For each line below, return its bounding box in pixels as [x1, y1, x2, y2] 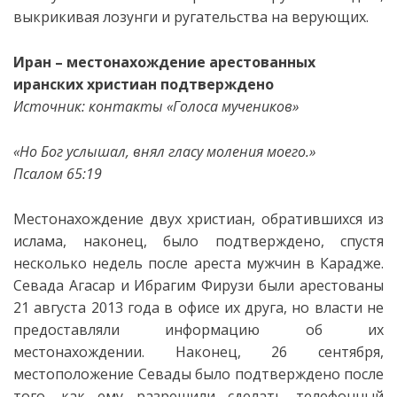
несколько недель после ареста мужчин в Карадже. [13, 253, 384, 273]
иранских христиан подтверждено [13, 74, 274, 94]
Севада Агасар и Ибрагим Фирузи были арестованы [13, 276, 384, 295]
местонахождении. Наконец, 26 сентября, [13, 342, 384, 362]
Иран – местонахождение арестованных [13, 52, 315, 72]
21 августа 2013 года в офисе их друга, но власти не [13, 298, 384, 317]
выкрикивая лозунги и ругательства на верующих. [13, 7, 369, 27]
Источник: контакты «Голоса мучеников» [13, 97, 299, 116]
